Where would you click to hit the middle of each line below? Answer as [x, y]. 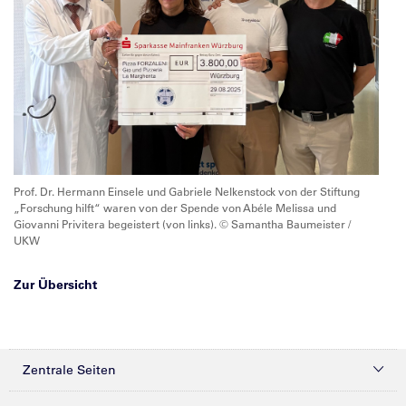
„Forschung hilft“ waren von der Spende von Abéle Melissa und [175, 207]
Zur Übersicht [55, 284]
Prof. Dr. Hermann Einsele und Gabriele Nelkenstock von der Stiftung [187, 191]
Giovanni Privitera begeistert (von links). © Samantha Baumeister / [182, 223]
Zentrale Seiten [69, 369]
